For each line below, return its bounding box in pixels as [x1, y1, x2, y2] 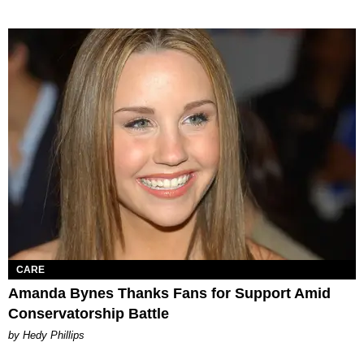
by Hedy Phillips [8, 328, 84, 341]
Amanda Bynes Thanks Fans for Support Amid [8, 284, 331, 301]
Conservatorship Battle [8, 305, 169, 322]
